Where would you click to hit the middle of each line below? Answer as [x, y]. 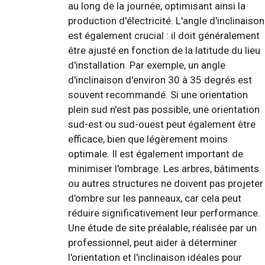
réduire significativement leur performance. [164, 213]
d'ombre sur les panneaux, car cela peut [155, 198]
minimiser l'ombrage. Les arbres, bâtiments [164, 169]
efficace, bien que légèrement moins [148, 139]
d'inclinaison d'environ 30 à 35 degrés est [160, 80]
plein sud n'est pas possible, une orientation [164, 110]
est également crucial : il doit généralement [164, 36]
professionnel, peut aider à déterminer [153, 243]
